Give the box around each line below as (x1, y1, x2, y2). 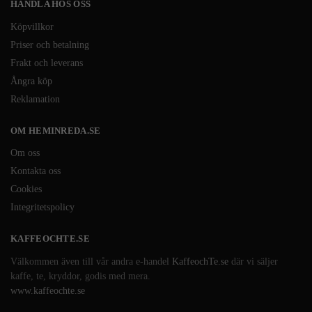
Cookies (10, 184, 42, 195)
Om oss (10, 148, 40, 159)
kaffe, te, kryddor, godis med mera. (10, 270, 150, 281)
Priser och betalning (10, 39, 89, 50)
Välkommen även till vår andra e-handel (10, 256, 172, 267)
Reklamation (10, 93, 60, 104)
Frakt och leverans (10, 57, 83, 68)
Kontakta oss (10, 166, 61, 177)
